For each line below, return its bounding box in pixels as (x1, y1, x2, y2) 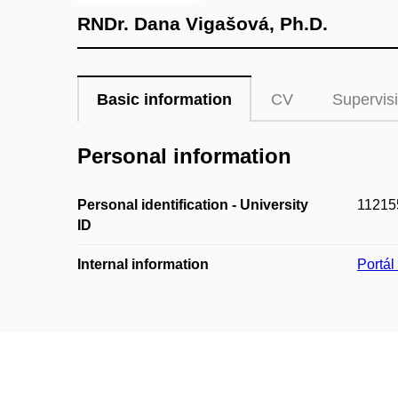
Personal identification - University (77, 197, 308, 213)
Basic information (97, 91, 232, 108)
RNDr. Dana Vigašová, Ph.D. (77, 13, 328, 34)
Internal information (77, 257, 209, 273)
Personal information (77, 144, 291, 168)
